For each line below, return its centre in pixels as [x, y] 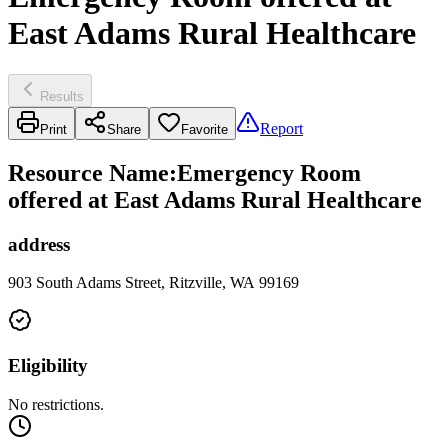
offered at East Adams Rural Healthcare [215, 199]
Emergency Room [269, 172]
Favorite [204, 129]
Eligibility [48, 366]
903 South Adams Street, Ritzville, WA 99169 [153, 283]
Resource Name [88, 172]
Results [62, 96]
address [39, 244]
